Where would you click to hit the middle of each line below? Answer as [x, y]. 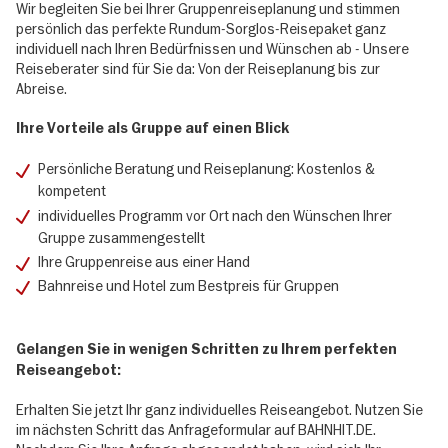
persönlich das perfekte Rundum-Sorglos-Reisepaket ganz [201, 28]
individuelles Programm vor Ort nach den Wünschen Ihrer [215, 215]
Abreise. [41, 88]
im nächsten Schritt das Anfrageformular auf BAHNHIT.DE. [196, 430]
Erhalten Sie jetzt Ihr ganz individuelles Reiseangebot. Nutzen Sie [219, 410]
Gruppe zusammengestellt [122, 237]
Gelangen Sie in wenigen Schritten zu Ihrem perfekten [206, 350]
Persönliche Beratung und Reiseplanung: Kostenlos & [207, 169]
